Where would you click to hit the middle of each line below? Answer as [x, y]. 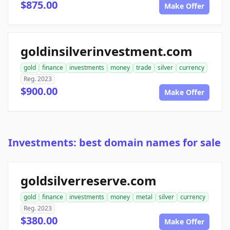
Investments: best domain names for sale [114, 143]
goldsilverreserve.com [89, 181]
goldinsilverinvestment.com [107, 51]
